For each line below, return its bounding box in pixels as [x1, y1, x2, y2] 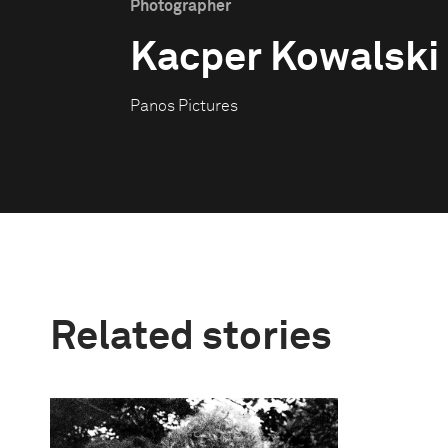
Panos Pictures [130, 98, 238, 114]
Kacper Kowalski [130, 39, 439, 79]
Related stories [50, 318, 332, 358]
